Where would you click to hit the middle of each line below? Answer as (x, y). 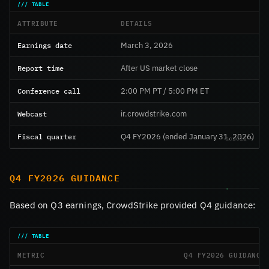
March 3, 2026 (147, 46)
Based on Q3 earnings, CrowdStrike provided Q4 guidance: (133, 204)
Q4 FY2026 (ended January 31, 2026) (187, 137)
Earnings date (45, 45)
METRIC (31, 254)
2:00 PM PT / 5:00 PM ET (165, 91)
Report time (41, 68)
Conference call (49, 91)
